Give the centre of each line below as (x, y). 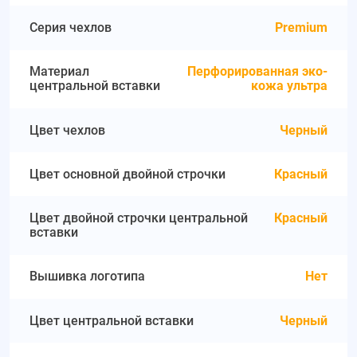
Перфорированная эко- (257, 72)
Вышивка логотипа (88, 277)
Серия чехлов (71, 27)
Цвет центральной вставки (112, 320)
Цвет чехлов (68, 130)
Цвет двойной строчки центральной (139, 218)
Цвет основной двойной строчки (128, 174)
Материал (60, 72)
